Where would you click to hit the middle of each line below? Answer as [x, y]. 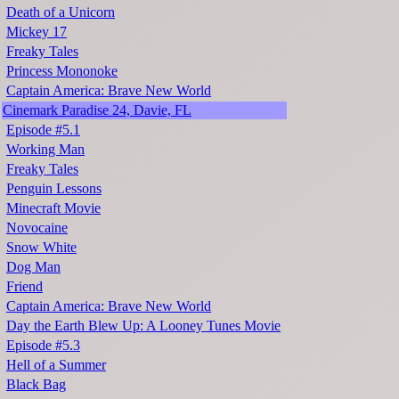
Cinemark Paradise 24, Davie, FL [97, 110]
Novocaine [37, 228]
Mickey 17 [37, 32]
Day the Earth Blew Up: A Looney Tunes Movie [143, 326]
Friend [24, 287]
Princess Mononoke [62, 71]
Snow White [41, 248]
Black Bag [36, 385]
